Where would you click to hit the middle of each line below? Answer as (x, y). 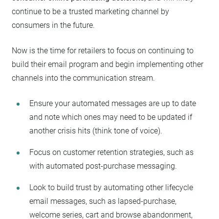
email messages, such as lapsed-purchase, (103, 201)
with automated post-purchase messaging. (103, 166)
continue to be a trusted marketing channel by (90, 11)
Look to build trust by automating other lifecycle (111, 187)
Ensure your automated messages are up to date (113, 103)
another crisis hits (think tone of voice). (96, 131)
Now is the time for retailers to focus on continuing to (103, 50)
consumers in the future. (53, 25)
